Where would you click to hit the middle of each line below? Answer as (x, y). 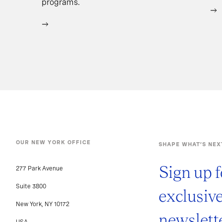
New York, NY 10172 (43, 204)
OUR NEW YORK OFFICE (53, 142)
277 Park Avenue (39, 168)
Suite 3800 (31, 186)
